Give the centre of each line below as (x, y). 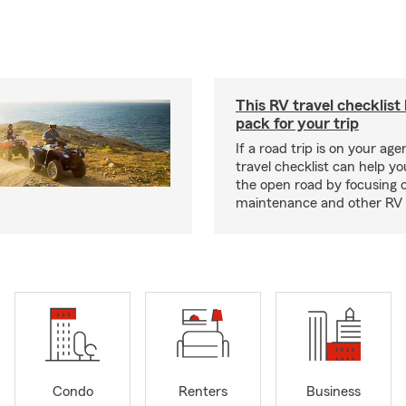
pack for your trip (297, 123)
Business (333, 392)
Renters (203, 392)
